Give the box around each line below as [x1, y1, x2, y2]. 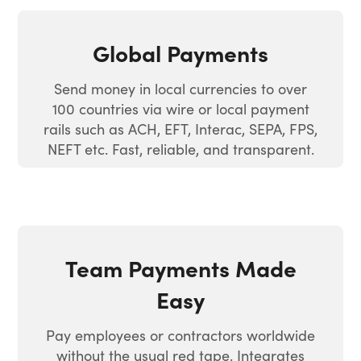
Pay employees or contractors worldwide [46, 324, 315, 345]
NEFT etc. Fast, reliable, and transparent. [47, 138, 314, 159]
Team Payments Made [64, 251, 297, 284]
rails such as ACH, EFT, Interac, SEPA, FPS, [44, 118, 317, 139]
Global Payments [93, 35, 268, 68]
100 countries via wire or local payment [52, 98, 309, 118]
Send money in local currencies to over [54, 77, 307, 98]
